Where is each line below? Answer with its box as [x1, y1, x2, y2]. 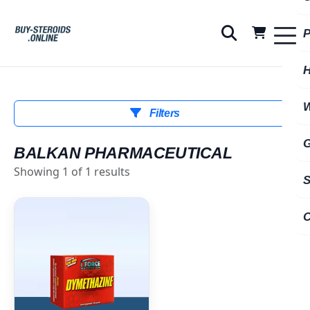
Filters [146, 107, 180, 119]
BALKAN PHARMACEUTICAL [14, 144, 232, 162]
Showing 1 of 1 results [14, 164, 130, 179]
